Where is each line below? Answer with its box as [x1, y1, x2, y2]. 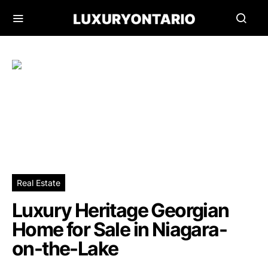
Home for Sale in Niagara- [12, 218, 227, 241]
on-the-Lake [12, 237, 118, 260]
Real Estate [17, 178, 60, 188]
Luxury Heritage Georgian [12, 199, 229, 222]
